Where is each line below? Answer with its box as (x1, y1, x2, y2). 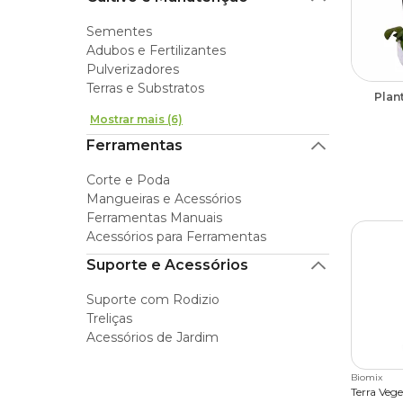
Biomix (351, 372, 382, 383)
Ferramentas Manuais (86, 210, 222, 226)
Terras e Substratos (86, 80, 204, 96)
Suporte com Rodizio (86, 291, 219, 308)
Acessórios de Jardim (86, 329, 219, 345)
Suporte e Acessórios (86, 256, 248, 273)
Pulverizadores (86, 61, 179, 77)
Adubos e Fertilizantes (86, 42, 226, 58)
